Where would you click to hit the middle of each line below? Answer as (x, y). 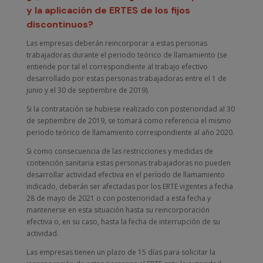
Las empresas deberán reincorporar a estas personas (117, 43)
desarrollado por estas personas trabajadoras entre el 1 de (126, 78)
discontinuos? (60, 24)
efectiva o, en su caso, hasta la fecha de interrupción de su (123, 221)
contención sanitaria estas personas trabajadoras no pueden (128, 163)
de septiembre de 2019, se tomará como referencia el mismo (129, 120)
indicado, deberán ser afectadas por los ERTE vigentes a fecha (129, 186)
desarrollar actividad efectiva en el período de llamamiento (125, 174)
